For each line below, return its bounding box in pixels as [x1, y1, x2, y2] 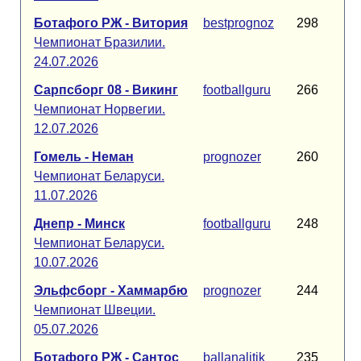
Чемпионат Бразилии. [34, 35, 165, 49]
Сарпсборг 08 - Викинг [34, 83, 178, 97]
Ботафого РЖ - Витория [34, 16, 188, 30]
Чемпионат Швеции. [34, 303, 156, 317]
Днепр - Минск [34, 217, 125, 230]
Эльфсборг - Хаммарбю [34, 284, 188, 297]
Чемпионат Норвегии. [34, 102, 165, 116]
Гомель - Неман [34, 150, 134, 164]
